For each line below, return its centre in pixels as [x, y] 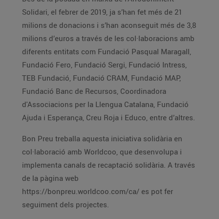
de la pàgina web [50, 178]
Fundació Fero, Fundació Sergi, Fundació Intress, [104, 65]
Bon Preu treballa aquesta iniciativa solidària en [102, 138]
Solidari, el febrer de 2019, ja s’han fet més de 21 [102, 12]
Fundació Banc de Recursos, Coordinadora [94, 91]
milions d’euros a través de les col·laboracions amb [108, 38]
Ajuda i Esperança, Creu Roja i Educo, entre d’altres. [109, 117]
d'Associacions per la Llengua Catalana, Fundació [105, 104]
